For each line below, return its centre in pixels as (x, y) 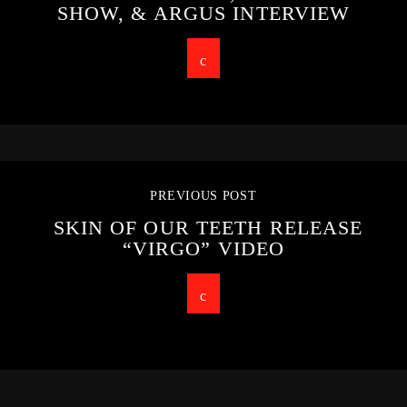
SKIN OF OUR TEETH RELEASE (208, 227)
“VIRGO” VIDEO (203, 248)
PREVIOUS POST (203, 195)
